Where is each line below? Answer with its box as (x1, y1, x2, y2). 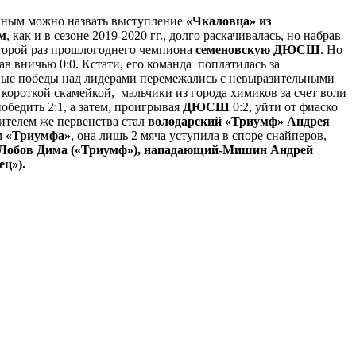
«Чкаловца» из (186, 14, 271, 28)
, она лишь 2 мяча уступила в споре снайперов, (71, 128, 327, 142)
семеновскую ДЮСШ (195, 42, 320, 56)
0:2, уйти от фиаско (230, 99, 338, 114)
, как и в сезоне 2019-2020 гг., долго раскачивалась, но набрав (6, 28, 341, 42)
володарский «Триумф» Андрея (148, 114, 330, 128)
